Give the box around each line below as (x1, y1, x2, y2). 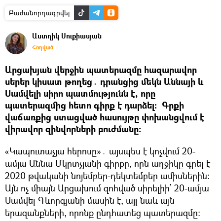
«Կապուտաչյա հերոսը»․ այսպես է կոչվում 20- (5, 145, 195, 157)
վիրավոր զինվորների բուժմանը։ (5, 123, 141, 136)
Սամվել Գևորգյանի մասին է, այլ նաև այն (5, 194, 175, 207)
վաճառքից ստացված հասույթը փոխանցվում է (5, 111, 204, 124)
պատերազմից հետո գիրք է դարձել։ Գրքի (5, 99, 184, 112)
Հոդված (32, 43, 53, 51)
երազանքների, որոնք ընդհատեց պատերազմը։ (5, 207, 200, 219)
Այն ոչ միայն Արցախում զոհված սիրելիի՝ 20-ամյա (5, 182, 209, 194)
